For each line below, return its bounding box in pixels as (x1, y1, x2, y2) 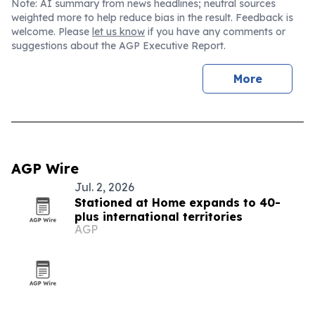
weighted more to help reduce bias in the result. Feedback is (11, 11, 293, 24)
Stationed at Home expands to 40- (75, 195, 281, 210)
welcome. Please (11, 25, 92, 38)
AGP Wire (11, 160, 79, 177)
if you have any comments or (145, 25, 285, 38)
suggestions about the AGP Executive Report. (11, 39, 226, 52)
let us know (92, 25, 145, 38)
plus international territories (75, 210, 243, 224)
